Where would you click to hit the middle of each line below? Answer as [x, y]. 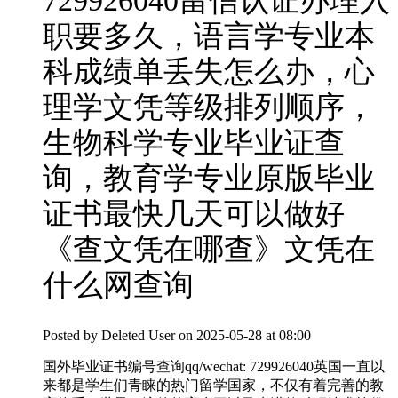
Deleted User [138, 336]
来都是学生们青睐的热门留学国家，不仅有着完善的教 [213, 386]
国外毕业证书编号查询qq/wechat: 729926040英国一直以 [214, 367]
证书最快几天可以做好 [194, 214]
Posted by [72, 336]
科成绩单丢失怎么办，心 [209, 72]
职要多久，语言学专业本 [209, 36]
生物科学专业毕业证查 [194, 143]
